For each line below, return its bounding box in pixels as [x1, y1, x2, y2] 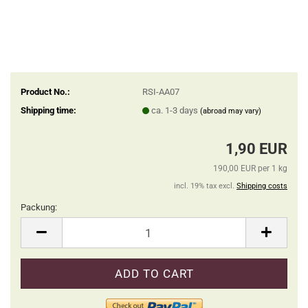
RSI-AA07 [142, 86, 179, 97]
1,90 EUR [225, 140, 287, 157]
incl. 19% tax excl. [174, 181, 236, 190]
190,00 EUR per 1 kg [213, 164, 287, 173]
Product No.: [21, 86, 70, 97]
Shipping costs [236, 181, 287, 190]
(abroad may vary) [199, 106, 261, 115]
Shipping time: [21, 104, 76, 115]
